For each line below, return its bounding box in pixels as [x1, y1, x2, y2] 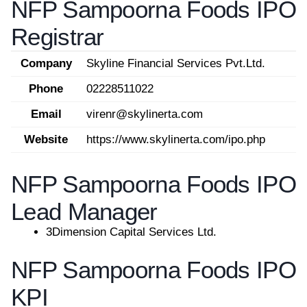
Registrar [11, 23, 104, 50]
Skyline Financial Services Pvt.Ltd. [86, 57, 265, 70]
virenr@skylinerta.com [86, 108, 203, 121]
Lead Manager [11, 197, 158, 225]
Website [24, 133, 68, 146]
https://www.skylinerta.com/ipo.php [86, 133, 265, 146]
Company [20, 57, 72, 70]
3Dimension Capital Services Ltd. [46, 225, 217, 238]
